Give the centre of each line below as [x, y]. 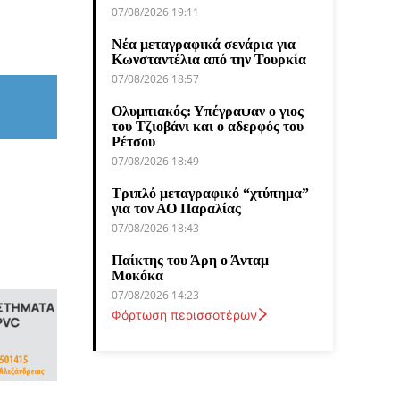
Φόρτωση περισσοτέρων [184, 314]
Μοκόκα [137, 275]
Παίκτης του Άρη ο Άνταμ [190, 260]
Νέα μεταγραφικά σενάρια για [204, 44]
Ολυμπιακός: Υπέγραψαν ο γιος [208, 111]
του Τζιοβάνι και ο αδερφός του [208, 126]
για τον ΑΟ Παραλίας [176, 208]
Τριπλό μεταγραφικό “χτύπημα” [210, 193]
